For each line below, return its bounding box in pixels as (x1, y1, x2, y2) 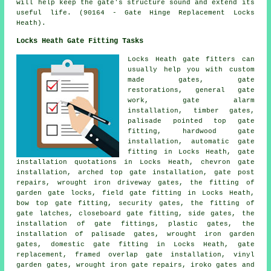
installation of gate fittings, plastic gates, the (16, 220, 255, 227)
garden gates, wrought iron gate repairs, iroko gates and (16, 261, 255, 269)
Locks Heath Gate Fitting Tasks (16, 36, 144, 45)
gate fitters (183, 55, 236, 63)
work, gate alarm (128, 96, 255, 104)
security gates (119, 199, 180, 207)
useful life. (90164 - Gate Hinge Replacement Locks (16, 8, 255, 16)
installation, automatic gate (128, 137, 255, 145)
